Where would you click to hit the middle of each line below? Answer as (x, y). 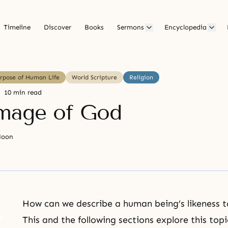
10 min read (23, 93)
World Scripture (94, 77)
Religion (141, 77)
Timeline (17, 27)
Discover (58, 27)
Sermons (131, 27)
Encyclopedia (186, 27)
